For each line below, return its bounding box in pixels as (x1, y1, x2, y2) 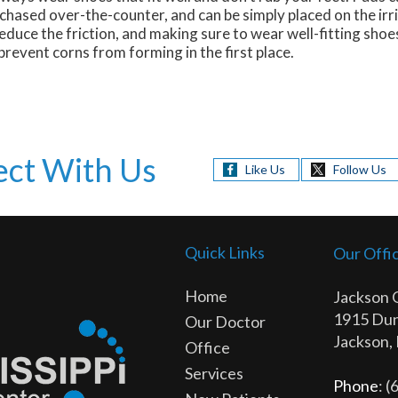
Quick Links (184, 243, 265, 263)
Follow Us (332, 162, 386, 178)
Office (184, 338, 230, 358)
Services (184, 363, 243, 384)
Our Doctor (184, 312, 266, 332)
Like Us (244, 162, 285, 178)
